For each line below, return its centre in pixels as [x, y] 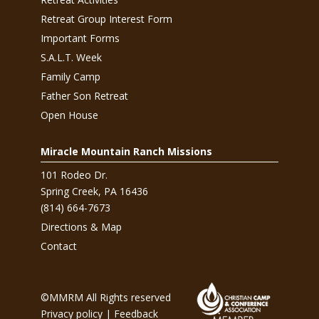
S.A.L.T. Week [71, 57]
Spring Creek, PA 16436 [94, 191]
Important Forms [80, 38]
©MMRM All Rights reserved [105, 298]
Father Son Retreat [84, 96]
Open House [69, 115]
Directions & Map [81, 227]
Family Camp [70, 77]
